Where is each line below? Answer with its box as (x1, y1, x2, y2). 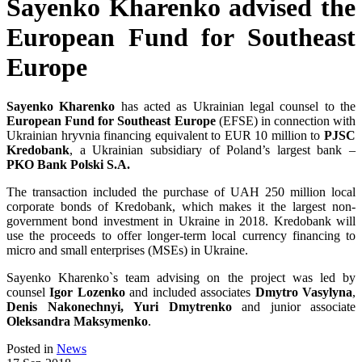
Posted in (6, 342, 57, 356)
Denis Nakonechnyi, (6, 300, 124, 314)
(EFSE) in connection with (215, 114, 356, 128)
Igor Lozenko (49, 285, 125, 300)
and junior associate (231, 300, 356, 314)
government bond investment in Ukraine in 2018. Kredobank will (6, 214, 356, 229)
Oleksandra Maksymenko (6, 314, 148, 329)
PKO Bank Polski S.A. (6, 158, 130, 172)
